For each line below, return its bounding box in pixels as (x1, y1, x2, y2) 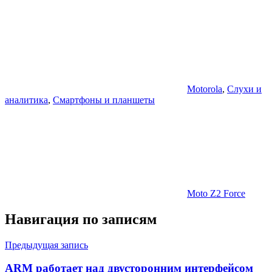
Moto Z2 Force (187, 188, 245, 199)
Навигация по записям (5, 211, 157, 227)
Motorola (187, 83, 222, 94)
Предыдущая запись (5, 239, 88, 250)
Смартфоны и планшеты (53, 94, 155, 105)
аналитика (5, 94, 48, 105)
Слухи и (227, 83, 262, 94)
